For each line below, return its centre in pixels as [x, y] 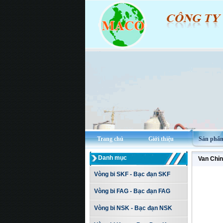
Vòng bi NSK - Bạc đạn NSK [133, 208]
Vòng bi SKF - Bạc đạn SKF [132, 174]
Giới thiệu [161, 139]
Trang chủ [110, 139]
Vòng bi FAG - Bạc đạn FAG [132, 191]
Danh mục [112, 158]
